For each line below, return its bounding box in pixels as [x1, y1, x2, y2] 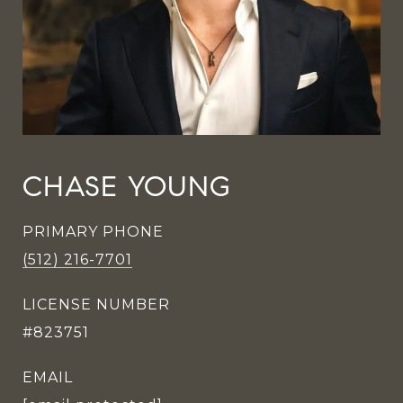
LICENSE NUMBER [22, 296, 170, 313]
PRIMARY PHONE [22, 223, 164, 240]
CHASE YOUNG [22, 168, 231, 204]
